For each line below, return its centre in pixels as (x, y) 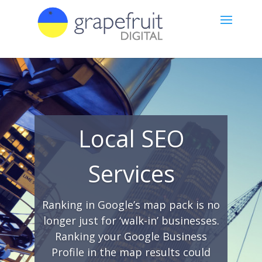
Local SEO (131, 138)
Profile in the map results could (131, 252)
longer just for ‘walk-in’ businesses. (131, 220)
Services (131, 173)
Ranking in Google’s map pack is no (131, 205)
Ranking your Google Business (131, 236)
